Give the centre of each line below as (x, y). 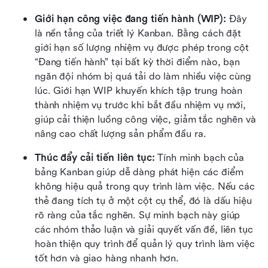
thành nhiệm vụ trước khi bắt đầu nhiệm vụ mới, (141, 105)
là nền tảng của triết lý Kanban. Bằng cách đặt (138, 33)
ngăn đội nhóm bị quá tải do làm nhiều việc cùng (143, 76)
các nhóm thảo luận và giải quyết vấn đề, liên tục (144, 229)
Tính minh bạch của (200, 157)
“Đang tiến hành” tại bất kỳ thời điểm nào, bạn (138, 62)
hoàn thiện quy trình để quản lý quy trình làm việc (145, 243)
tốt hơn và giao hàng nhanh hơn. (107, 258)
